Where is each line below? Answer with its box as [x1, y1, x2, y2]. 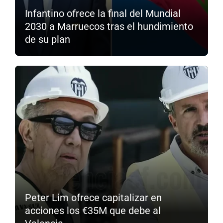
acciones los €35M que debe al [25, 204, 161, 217]
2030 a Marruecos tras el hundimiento [25, 20, 193, 32]
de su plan [25, 33, 70, 45]
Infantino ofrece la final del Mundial [25, 7, 181, 19]
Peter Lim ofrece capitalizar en [25, 191, 162, 204]
